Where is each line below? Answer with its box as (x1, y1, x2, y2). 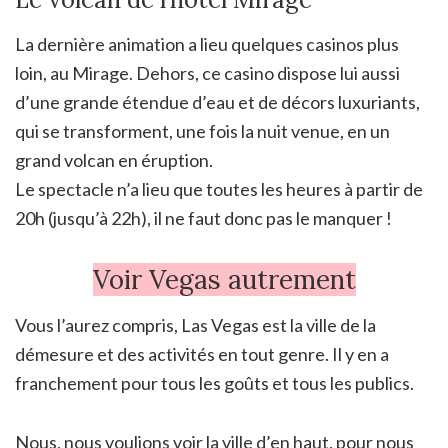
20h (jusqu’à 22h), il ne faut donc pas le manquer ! (15, 206, 392, 229)
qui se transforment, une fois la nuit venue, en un (15, 119, 390, 142)
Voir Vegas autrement (92, 262, 356, 296)
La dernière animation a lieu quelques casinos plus (15, 32, 399, 55)
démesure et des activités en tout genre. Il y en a (15, 342, 389, 365)
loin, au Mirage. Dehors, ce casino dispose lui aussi (15, 61, 400, 84)
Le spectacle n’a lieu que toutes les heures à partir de (15, 177, 423, 200)
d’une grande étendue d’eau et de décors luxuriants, (15, 90, 420, 113)
